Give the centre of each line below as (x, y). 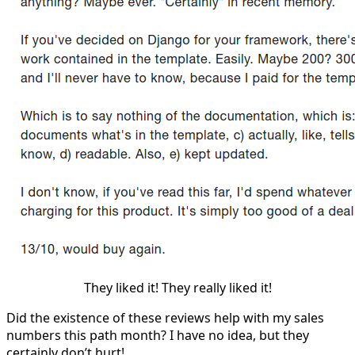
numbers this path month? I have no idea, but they (158, 335)
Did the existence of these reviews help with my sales (165, 317)
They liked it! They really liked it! (177, 287)
